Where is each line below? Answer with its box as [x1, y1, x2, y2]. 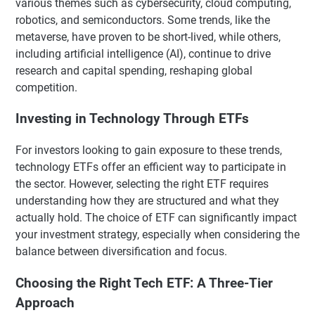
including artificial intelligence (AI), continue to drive [15, 46, 271, 60]
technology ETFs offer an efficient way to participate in [15, 160, 286, 174]
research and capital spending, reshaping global [15, 63, 252, 77]
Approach [15, 295, 75, 311]
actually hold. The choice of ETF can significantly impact [15, 211, 297, 225]
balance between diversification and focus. [15, 245, 227, 259]
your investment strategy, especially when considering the [15, 228, 300, 242]
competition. [15, 80, 77, 94]
